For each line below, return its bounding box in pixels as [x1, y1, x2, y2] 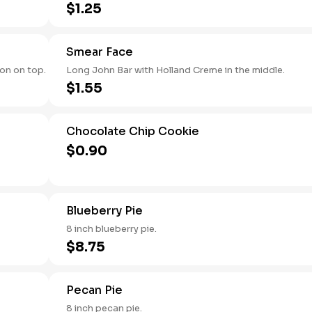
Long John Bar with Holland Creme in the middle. [66, 64, 285, 76]
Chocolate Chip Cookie [66, 124, 199, 139]
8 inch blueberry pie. [66, 223, 157, 235]
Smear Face [66, 45, 133, 59]
